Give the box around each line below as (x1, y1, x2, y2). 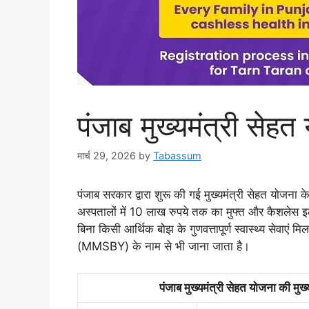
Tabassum (153, 150, 201, 162)
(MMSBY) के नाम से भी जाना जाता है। (77, 239, 250, 254)
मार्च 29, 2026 (77, 150, 136, 162)
